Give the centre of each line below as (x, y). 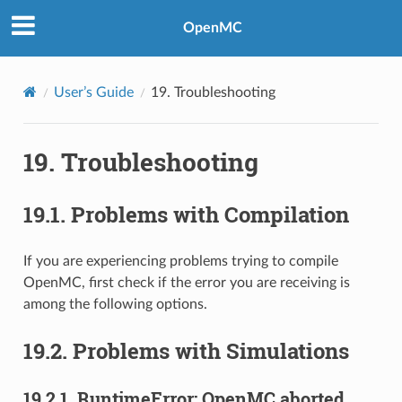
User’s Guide (93, 92)
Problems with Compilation (210, 214)
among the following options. (115, 304)
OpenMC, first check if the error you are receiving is (186, 282)
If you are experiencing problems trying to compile (180, 261)
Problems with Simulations (210, 350)
